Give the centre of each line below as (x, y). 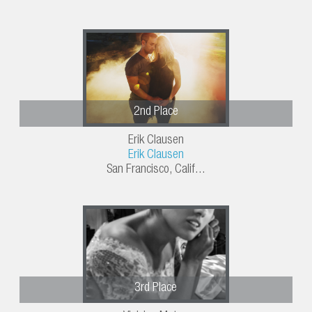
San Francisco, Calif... (156, 170)
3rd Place (156, 289)
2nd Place (156, 112)
